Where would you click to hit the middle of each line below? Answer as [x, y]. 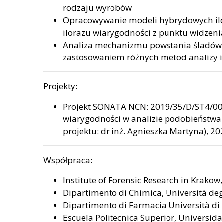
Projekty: [60, 86]
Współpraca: [68, 160]
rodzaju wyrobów [97, 8]
